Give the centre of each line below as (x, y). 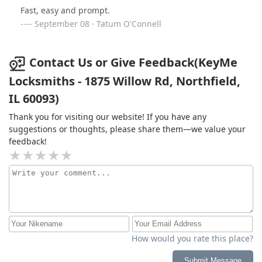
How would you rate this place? (192, 238)
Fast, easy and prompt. (65, 10)
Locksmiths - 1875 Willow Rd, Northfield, (125, 81)
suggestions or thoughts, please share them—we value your (127, 129)
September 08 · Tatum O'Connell (98, 24)
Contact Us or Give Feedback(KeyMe (133, 62)
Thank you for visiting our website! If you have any (108, 116)
